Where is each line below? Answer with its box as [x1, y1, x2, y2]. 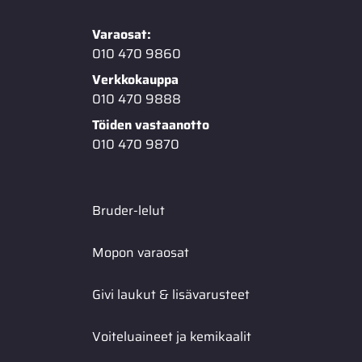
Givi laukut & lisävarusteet [92, 284, 250, 305]
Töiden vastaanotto [92, 115, 209, 135]
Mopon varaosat [92, 242, 189, 263]
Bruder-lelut [92, 200, 165, 221]
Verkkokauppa [92, 69, 179, 90]
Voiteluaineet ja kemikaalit [92, 326, 251, 347]
